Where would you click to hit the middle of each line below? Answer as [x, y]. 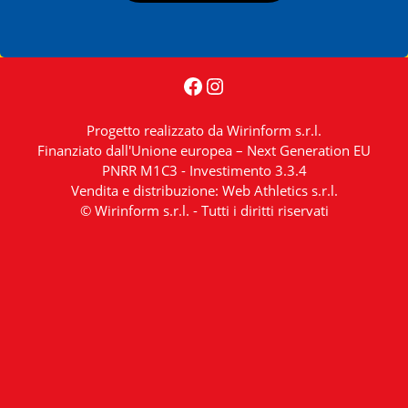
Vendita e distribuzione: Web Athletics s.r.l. [204, 190]
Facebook [230, 85]
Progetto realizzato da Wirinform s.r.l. [204, 130]
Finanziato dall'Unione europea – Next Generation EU [204, 150]
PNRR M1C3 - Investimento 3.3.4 [204, 170]
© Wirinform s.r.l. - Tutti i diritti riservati [204, 210]
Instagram [254, 85]
